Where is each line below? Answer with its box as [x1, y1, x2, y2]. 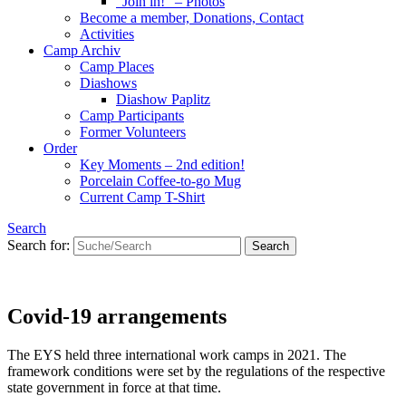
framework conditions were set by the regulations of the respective [7, 363, 385, 380]
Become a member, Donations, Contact [80, 10, 304, 26]
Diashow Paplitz [116, 92, 210, 108]
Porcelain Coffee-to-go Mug [80, 173, 241, 189]
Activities [80, 26, 134, 43]
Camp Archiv [43, 43, 121, 59]
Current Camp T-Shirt [80, 189, 205, 206]
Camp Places [80, 59, 154, 75]
